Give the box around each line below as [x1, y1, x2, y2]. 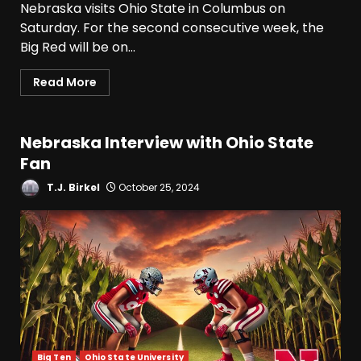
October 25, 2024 [116, 180, 200, 195]
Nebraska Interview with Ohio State [20, 131, 313, 155]
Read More [33, 74, 97, 91]
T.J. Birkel [44, 180, 100, 195]
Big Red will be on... [20, 38, 135, 57]
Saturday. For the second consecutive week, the [20, 19, 324, 38]
